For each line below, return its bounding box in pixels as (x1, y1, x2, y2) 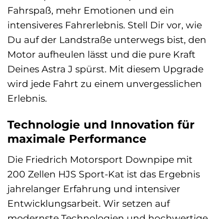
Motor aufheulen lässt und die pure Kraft (7, 48, 196, 61)
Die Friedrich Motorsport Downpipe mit (7, 153, 193, 165)
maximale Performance (7, 132, 147, 146)
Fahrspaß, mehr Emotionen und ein (7, 4, 174, 17)
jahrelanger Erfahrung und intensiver (7, 182, 180, 195)
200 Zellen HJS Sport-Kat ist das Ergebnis (7, 168, 200, 180)
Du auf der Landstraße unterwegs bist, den (7, 34, 206, 46)
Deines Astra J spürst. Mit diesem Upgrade (7, 63, 203, 75)
